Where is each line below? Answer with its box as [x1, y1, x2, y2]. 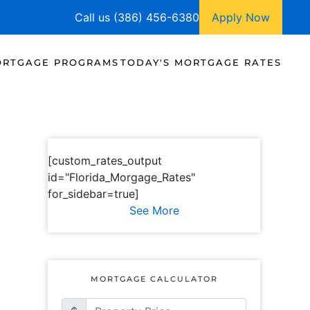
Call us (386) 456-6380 [75, 10, 199, 24]
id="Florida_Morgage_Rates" [48, 170, 196, 184]
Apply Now [212, 10, 270, 24]
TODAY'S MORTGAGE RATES [120, 56, 282, 68]
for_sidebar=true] [48, 187, 140, 201]
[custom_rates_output [48, 154, 163, 167]
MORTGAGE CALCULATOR [90, 274, 218, 284]
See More [129, 203, 179, 217]
